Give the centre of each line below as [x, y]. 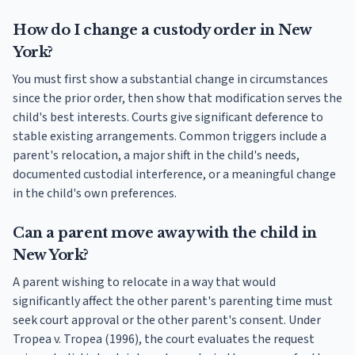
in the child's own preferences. [95, 194]
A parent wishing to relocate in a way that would [144, 282]
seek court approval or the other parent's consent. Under [167, 321]
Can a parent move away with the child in [165, 233]
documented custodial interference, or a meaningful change [174, 175]
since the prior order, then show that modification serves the [177, 99]
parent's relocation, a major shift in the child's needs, [156, 156]
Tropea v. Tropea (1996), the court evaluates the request [164, 340]
